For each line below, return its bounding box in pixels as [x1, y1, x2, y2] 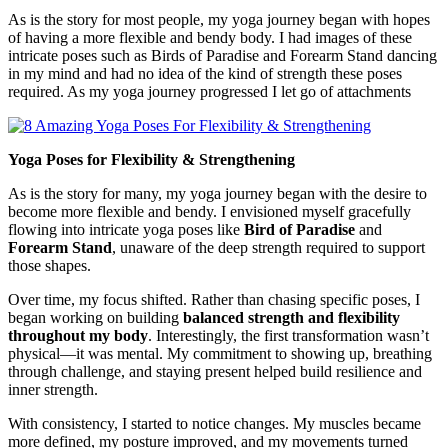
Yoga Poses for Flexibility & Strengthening [8, 151, 295, 169]
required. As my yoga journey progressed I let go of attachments [8, 83, 411, 101]
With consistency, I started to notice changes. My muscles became [8, 415, 421, 433]
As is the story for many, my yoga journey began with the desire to [8, 185, 427, 203]
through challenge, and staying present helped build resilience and [8, 363, 422, 381]
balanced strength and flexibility [183, 309, 400, 327]
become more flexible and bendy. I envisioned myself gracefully [8, 203, 411, 221]
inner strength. [8, 381, 98, 399]
